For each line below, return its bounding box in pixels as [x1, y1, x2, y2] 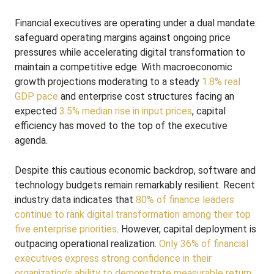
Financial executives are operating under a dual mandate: [15, 17, 257, 29]
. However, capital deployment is [117, 223, 256, 235]
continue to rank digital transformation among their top [15, 209, 251, 220]
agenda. [15, 135, 48, 146]
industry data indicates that [15, 194, 136, 206]
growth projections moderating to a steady [15, 76, 202, 87]
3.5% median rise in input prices [59, 105, 192, 117]
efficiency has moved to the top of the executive [15, 120, 228, 131]
